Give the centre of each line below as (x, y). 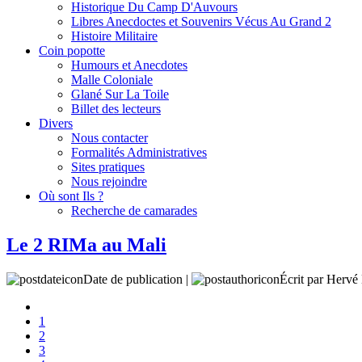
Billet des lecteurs (116, 109)
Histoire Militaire (114, 36)
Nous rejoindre (109, 181)
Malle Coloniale (112, 80)
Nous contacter (109, 138)
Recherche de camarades (134, 210)
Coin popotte (72, 51)
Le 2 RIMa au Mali (86, 244)
